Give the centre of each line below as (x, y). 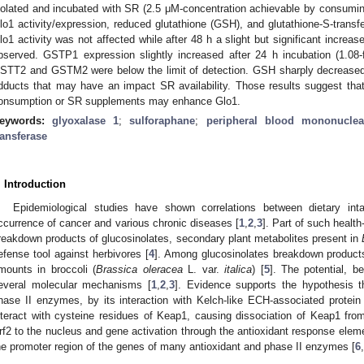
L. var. (204, 269)
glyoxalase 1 (86, 120)
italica (238, 269)
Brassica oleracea (139, 269)
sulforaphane (162, 120)
